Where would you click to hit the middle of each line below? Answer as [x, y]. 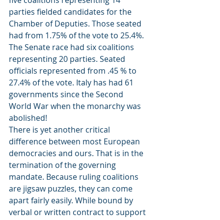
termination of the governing [63, 165]
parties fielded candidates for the [71, 12]
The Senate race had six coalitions [72, 47]
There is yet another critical [60, 130]
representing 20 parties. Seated [68, 59]
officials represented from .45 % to [74, 71]
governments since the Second [67, 94]
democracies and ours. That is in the [77, 153]
